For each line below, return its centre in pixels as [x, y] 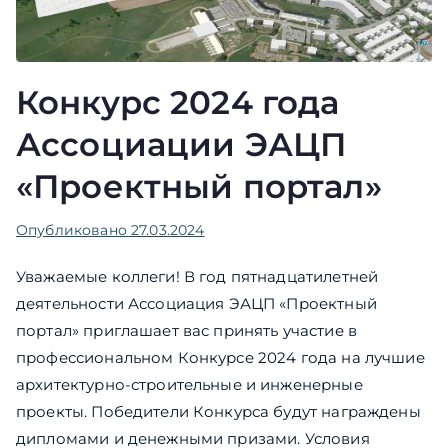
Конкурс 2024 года [178, 102]
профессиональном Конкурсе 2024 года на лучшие [220, 357]
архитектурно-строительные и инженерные [189, 384]
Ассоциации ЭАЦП [181, 144]
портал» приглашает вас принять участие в [186, 330]
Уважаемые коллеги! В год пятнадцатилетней [197, 276]
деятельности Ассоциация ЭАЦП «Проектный [196, 303]
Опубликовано [73, 229]
